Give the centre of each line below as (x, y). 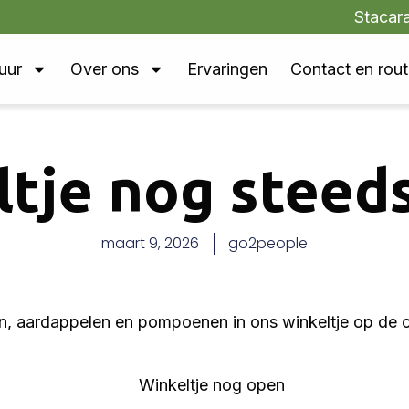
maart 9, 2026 (150, 243)
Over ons (104, 69)
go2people (268, 243)
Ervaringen (227, 69)
